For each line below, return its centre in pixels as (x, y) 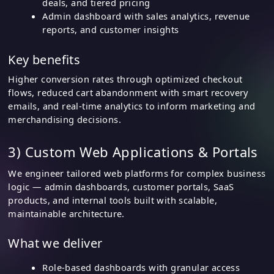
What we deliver (55, 243)
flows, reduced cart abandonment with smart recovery (128, 92)
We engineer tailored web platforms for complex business (137, 173)
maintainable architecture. (66, 213)
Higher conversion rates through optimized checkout (125, 79)
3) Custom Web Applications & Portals (133, 152)
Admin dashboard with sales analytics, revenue (146, 16)
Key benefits (44, 59)
